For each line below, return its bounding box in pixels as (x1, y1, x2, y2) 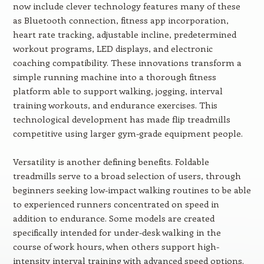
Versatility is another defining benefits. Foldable (12, 156, 209, 167)
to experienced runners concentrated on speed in (12, 198, 219, 210)
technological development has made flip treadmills (12, 113, 230, 125)
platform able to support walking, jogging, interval (12, 85, 223, 97)
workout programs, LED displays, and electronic (12, 42, 213, 54)
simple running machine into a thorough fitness (12, 71, 216, 82)
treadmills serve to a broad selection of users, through (12, 170, 241, 181)
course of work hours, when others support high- (12, 240, 219, 252)
